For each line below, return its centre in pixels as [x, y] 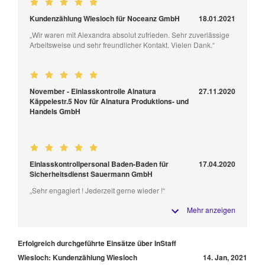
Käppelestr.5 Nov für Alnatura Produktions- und [109, 101]
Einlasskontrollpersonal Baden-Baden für [99, 164]
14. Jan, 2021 [225, 257]
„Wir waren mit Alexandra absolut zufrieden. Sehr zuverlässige [130, 34]
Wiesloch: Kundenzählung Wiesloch [77, 257]
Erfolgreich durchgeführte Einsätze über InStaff [97, 243]
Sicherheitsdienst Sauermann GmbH [91, 174]
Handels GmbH [55, 111]
